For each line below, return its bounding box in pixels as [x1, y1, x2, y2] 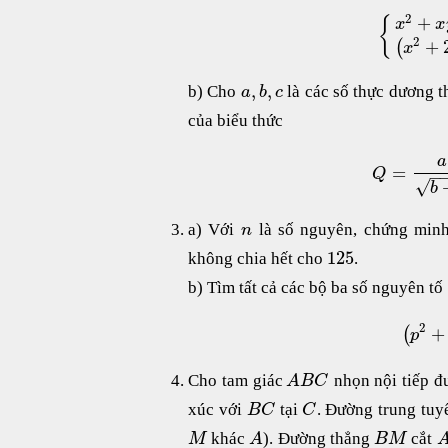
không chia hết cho [188, 249, 327, 269]
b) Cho [188, 82, 241, 102]
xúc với [188, 399, 247, 419]
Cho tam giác [188, 370, 287, 390]
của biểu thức [188, 111, 283, 131]
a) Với [188, 220, 241, 240]
